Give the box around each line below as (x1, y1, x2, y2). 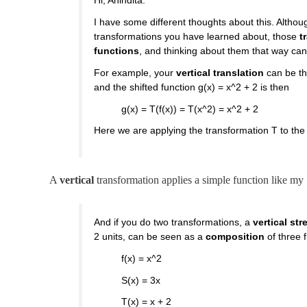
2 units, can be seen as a (94, 230, 206, 242)
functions (94, 45, 140, 57)
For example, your (94, 66, 177, 78)
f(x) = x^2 (121, 252, 162, 264)
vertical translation (176, 66, 265, 78)
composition (206, 230, 265, 242)
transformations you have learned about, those (94, 31, 300, 42)
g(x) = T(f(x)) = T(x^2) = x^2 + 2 (121, 103, 259, 114)
